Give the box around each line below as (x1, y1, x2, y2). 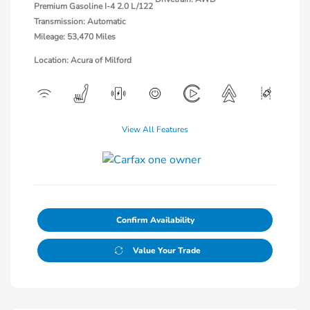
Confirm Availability (116, 214, 194, 226)
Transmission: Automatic (34, 15, 126, 27)
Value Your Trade (132, 244, 201, 256)
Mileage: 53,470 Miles (34, 30, 116, 42)
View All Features (122, 123, 188, 135)
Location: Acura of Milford (34, 54, 131, 66)
